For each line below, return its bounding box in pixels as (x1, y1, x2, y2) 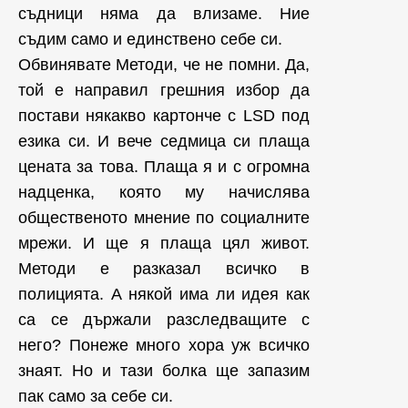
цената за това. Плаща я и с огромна (18, 158, 310, 177)
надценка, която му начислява (18, 183, 310, 202)
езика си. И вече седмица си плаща (18, 132, 310, 151)
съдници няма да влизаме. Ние (18, 5, 310, 24)
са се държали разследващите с (18, 311, 310, 330)
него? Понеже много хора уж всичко (18, 336, 310, 355)
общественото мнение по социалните (18, 209, 310, 228)
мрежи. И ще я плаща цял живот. (18, 234, 310, 253)
